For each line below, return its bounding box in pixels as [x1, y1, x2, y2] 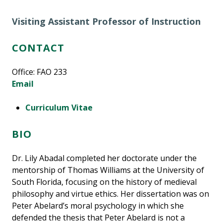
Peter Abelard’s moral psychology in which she [12, 200, 184, 212]
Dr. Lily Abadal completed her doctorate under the [12, 153, 197, 164]
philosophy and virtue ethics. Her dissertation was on [12, 188, 209, 200]
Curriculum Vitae [25, 102, 93, 113]
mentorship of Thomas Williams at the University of [12, 165, 204, 176]
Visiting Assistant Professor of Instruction [12, 15, 201, 28]
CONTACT [12, 41, 64, 55]
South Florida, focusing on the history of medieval [12, 176, 197, 188]
